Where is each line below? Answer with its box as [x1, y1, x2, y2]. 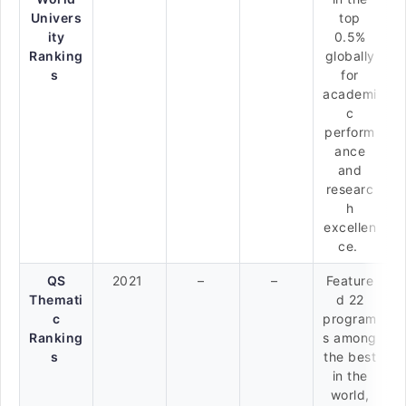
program [323, 311, 377, 326]
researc [325, 181, 374, 197]
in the [332, 368, 368, 383]
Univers [30, 10, 82, 25]
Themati [29, 292, 83, 307]
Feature [325, 273, 374, 288]
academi [323, 86, 377, 101]
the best [324, 349, 376, 364]
